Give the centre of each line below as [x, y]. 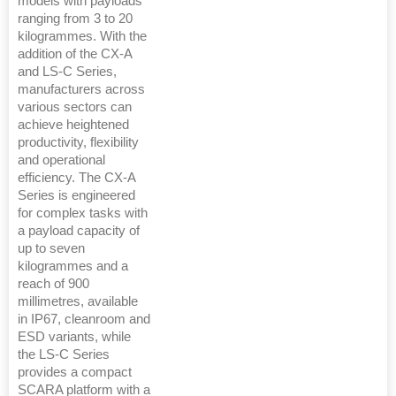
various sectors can [75, 107]
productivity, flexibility [78, 143]
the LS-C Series [64, 355]
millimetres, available [78, 302]
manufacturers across [81, 90]
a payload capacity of [79, 231]
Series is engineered [76, 196]
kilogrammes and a [73, 267]
